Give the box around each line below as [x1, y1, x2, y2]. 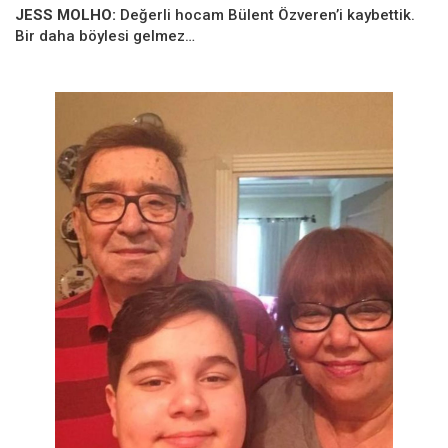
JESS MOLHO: [15, 5, 120, 24]
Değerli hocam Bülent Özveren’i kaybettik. [120, 5, 415, 24]
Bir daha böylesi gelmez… [15, 26, 195, 45]
